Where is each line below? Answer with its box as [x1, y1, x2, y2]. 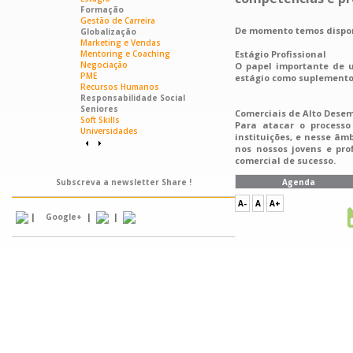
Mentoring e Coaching [80, 48, 170, 59]
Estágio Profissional [235, 48, 326, 60]
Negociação [80, 59, 128, 70]
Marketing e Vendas [80, 37, 161, 48]
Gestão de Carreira [80, 15, 155, 26]
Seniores [80, 103, 118, 114]
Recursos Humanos [80, 81, 159, 92]
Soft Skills [80, 114, 120, 125]
